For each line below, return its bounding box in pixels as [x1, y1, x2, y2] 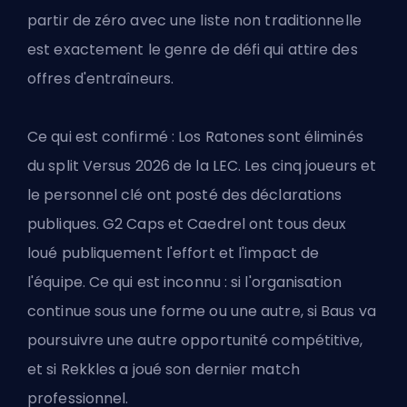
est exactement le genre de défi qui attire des [27, 38, 358, 60]
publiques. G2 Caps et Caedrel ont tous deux [27, 213, 347, 234]
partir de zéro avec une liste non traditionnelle [27, 9, 362, 31]
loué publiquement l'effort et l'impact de [27, 242, 320, 263]
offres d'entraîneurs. [27, 67, 174, 89]
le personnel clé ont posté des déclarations [27, 184, 342, 205]
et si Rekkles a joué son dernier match [27, 358, 300, 380]
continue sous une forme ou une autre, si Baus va [27, 300, 376, 322]
